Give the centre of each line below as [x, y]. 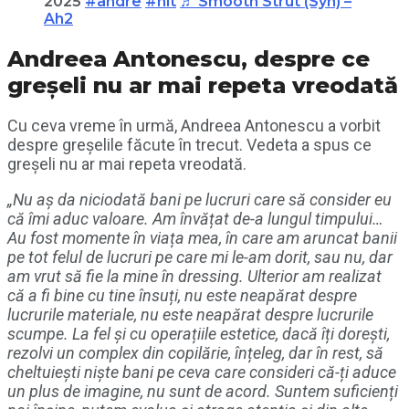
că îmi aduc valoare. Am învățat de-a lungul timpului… [195, 219]
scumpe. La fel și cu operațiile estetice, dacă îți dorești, [199, 334]
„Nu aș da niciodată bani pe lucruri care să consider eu [199, 200]
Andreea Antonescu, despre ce [189, 58]
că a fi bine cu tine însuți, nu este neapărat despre [182, 296]
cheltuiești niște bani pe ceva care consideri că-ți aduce [202, 372]
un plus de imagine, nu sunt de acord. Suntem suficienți [203, 392]
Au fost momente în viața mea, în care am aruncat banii [202, 238]
